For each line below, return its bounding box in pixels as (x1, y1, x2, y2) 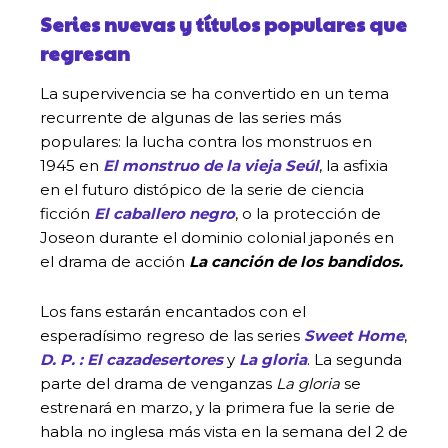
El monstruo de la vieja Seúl (103, 155, 319, 175)
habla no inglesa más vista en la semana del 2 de (40, 421, 408, 441)
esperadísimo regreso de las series (40, 325, 304, 345)
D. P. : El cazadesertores (40, 349, 223, 369)
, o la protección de (235, 203, 381, 223)
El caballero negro (94, 203, 235, 223)
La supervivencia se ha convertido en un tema (40, 83, 389, 103)
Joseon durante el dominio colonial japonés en (40, 227, 394, 247)
